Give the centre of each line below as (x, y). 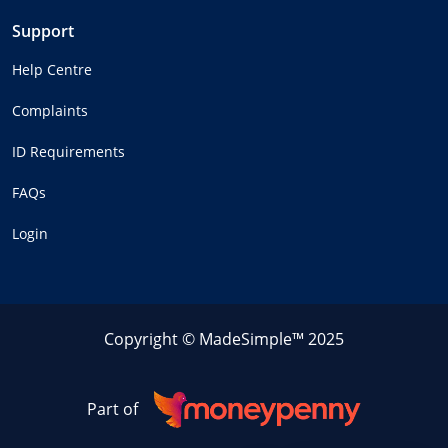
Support (43, 30)
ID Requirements (68, 151)
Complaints (50, 110)
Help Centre (52, 69)
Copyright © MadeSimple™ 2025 (224, 338)
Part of (112, 409)
